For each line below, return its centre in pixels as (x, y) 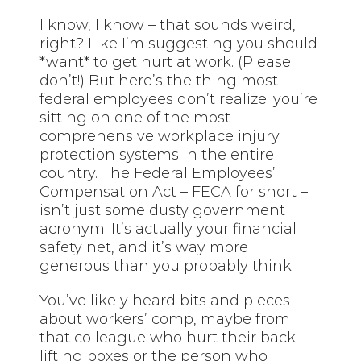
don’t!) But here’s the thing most (159, 80)
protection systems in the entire (157, 154)
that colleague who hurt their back (168, 337)
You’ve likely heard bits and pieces (165, 300)
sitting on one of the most (135, 117)
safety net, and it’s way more (144, 247)
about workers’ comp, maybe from (165, 319)
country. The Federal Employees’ (158, 173)
